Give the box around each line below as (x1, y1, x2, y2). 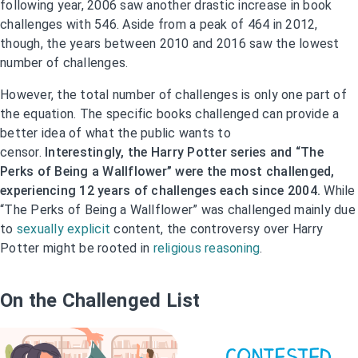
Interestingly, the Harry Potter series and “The (41, 144, 324, 160)
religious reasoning (153, 240, 261, 256)
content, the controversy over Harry (110, 221, 323, 237)
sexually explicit (16, 221, 110, 237)
